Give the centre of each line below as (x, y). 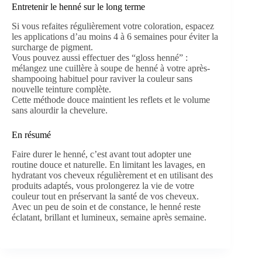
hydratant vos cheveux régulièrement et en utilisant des (112, 175)
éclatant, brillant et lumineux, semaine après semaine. (109, 217)
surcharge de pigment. (52, 47)
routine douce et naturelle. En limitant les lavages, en (108, 165)
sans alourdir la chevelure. (60, 111)
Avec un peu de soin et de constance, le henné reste (106, 207)
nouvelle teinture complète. (61, 89)
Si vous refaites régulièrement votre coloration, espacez (113, 26)
